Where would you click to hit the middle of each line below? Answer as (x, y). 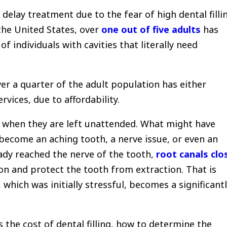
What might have (178, 124)
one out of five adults (151, 30)
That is (201, 169)
